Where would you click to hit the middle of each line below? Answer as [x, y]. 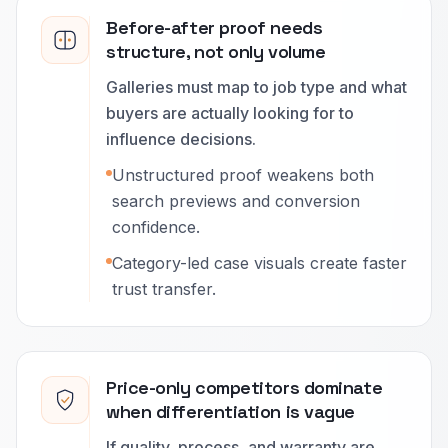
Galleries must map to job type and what [256, 87]
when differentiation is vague [230, 411]
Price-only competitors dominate [244, 387]
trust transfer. [164, 289]
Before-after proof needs [214, 27]
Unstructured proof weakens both [243, 175]
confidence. [156, 227]
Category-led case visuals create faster [259, 263]
